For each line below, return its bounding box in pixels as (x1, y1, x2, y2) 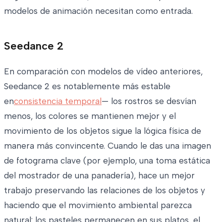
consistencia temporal (14, 96, 102, 106)
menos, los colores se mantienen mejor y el (4, 111, 176, 121)
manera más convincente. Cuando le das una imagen (4, 140, 211, 151)
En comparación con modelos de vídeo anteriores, (4, 66, 203, 76)
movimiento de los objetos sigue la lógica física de (4, 125, 201, 136)
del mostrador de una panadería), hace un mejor (4, 170, 195, 180)
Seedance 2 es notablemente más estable (4, 81, 170, 91)
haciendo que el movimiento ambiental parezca (4, 200, 192, 210)
